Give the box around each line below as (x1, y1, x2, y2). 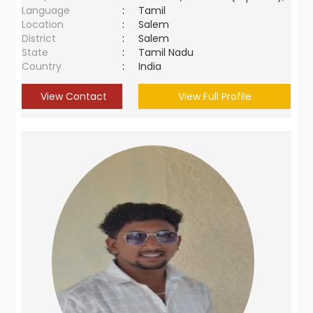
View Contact (37, 89, 107, 103)
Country (22, 59, 62, 73)
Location (22, 17, 64, 31)
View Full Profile (177, 89, 252, 103)
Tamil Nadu (138, 45, 194, 59)
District (22, 31, 57, 45)
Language (22, 3, 71, 17)
